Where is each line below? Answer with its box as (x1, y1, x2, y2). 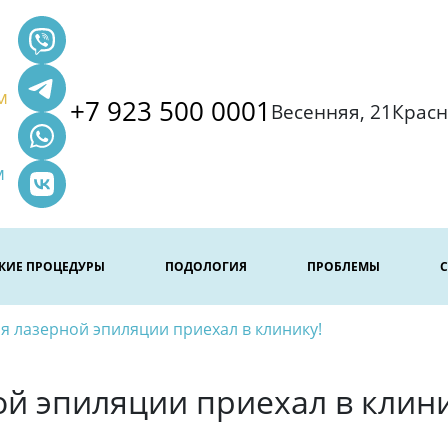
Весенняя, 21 (271, 98, 392, 125)
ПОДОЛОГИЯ (165, 257, 248, 275)
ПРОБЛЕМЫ (307, 257, 381, 275)
